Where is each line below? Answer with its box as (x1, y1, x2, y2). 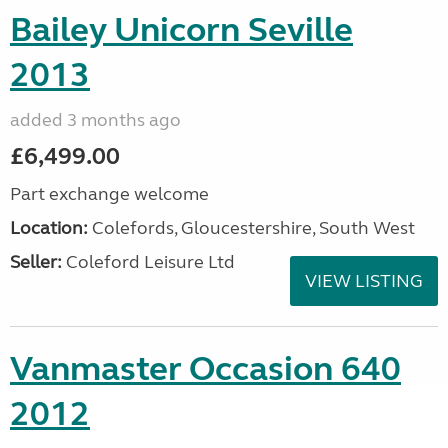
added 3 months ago (10, 109, 181, 131)
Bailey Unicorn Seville (10, 9, 353, 51)
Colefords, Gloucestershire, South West (88, 217, 415, 239)
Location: (10, 217, 88, 239)
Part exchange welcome (10, 183, 209, 205)
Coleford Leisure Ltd (62, 251, 235, 273)
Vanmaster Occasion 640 (10, 348, 401, 390)
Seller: (10, 251, 62, 273)
